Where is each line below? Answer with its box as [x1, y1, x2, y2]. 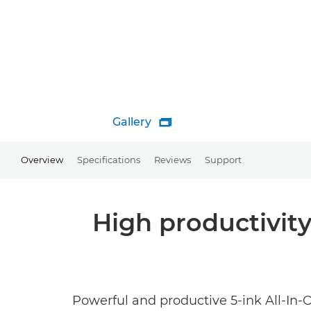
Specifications [77, 153, 140, 165]
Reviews [154, 153, 191, 165]
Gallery [112, 115, 151, 128]
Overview [21, 153, 63, 165]
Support [205, 153, 242, 165]
